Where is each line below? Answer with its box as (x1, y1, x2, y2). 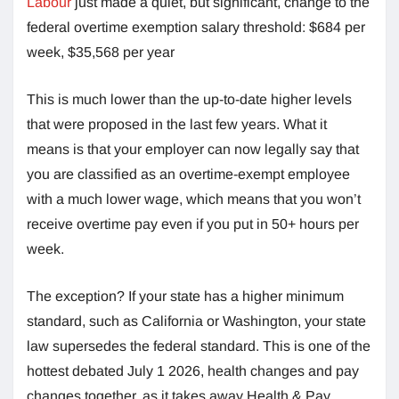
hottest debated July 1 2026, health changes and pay (27, 362, 359, 379)
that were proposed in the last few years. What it (27, 116, 327, 132)
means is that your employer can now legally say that (27, 141, 359, 157)
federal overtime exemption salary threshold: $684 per (27, 19, 365, 35)
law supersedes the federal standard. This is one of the (27, 338, 370, 354)
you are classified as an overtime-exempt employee (27, 166, 350, 182)
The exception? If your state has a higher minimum (27, 288, 344, 304)
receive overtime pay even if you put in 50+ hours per (27, 216, 359, 232)
